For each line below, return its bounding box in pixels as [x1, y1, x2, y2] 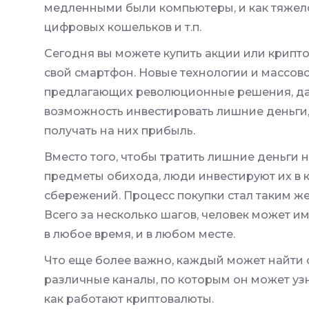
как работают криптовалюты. [44, 292, 214, 306]
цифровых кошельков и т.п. [44, 20, 201, 34]
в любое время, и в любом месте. [44, 227, 235, 241]
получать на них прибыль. [44, 123, 195, 137]
